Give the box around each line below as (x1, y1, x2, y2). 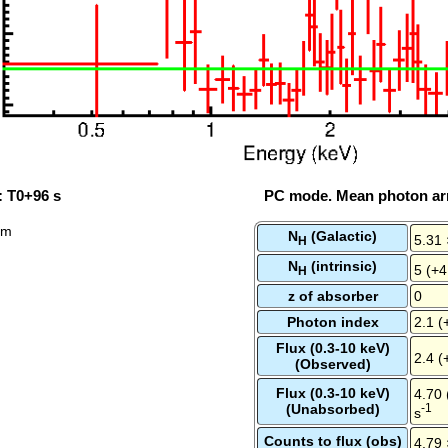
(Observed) (294, 355, 371, 372)
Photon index (286, 313, 379, 330)
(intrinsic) (307, 257, 377, 274)
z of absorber (287, 287, 378, 304)
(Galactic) (307, 227, 377, 244)
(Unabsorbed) (285, 400, 380, 417)
